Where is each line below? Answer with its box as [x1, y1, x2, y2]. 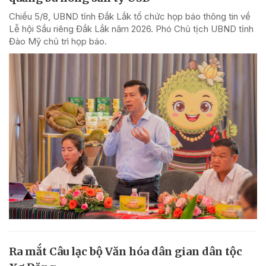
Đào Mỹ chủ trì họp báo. [9, 36, 107, 47]
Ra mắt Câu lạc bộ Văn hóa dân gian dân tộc [9, 244, 242, 258]
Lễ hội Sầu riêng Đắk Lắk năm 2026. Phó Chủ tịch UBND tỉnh [9, 23, 254, 35]
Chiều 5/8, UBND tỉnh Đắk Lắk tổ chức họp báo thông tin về [9, 11, 251, 23]
